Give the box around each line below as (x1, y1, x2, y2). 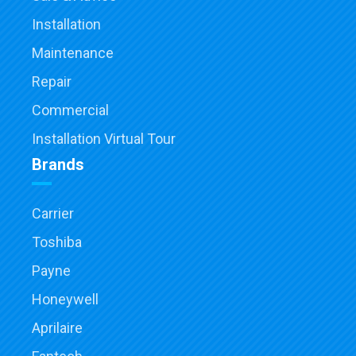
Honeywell (32, 291, 99, 308)
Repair (32, 73, 72, 91)
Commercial (32, 102, 109, 119)
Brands (32, 155, 84, 175)
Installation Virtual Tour (32, 130, 176, 148)
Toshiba (32, 234, 82, 251)
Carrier (32, 205, 74, 222)
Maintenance (32, 44, 114, 62)
